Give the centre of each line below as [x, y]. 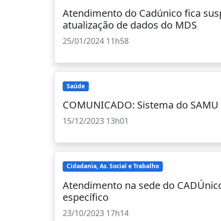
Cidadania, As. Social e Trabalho [112, 166]
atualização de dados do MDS [130, 25]
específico [86, 197]
